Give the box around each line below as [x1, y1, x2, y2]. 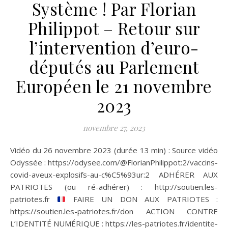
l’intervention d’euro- [29, 36, 199, 59]
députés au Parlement [29, 55, 199, 78]
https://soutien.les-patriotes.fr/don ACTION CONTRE [10, 206, 218, 217]
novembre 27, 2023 [83, 123, 145, 133]
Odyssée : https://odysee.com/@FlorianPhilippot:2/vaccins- [10, 157, 218, 168]
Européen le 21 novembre [16, 75, 212, 98]
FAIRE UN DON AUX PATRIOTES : [66, 194, 218, 205]
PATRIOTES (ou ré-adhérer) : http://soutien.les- [10, 182, 218, 192]
